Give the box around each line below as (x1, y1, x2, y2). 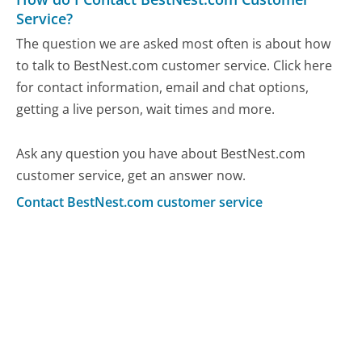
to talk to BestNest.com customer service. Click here (16, 57, 333, 75)
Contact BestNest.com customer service (16, 192, 263, 211)
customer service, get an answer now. (16, 166, 246, 185)
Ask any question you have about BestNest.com (16, 145, 306, 163)
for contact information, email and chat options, (16, 78, 309, 97)
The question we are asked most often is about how (16, 35, 331, 53)
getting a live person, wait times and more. (16, 100, 276, 119)
